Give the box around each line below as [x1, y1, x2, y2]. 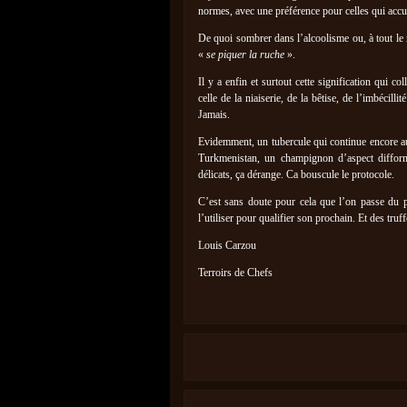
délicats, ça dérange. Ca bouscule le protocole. [198, 168, 394, 181]
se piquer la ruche [206, 48, 287, 61]
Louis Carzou [198, 239, 256, 252]
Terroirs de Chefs [198, 266, 273, 279]
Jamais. [198, 108, 230, 121]
